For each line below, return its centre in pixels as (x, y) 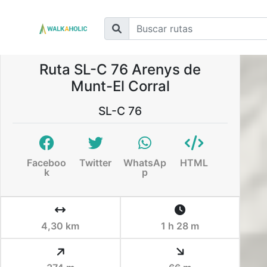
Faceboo (47, 163)
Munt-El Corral (120, 86)
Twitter (96, 163)
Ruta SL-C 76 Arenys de (120, 69)
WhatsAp (145, 163)
